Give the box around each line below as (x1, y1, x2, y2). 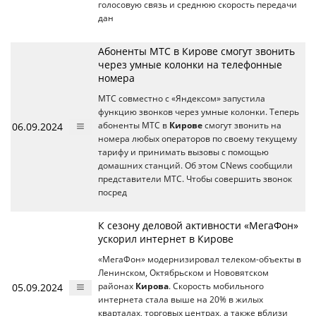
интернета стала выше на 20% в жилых (98, 293, 263, 305)
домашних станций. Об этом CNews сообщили (98, 159, 293, 171)
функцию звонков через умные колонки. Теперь (98, 106, 299, 117)
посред (98, 186, 127, 197)
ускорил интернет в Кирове (98, 231, 233, 245)
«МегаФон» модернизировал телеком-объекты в (98, 253, 301, 265)
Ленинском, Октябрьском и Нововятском (98, 267, 269, 278)
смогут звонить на (202, 119, 281, 130)
